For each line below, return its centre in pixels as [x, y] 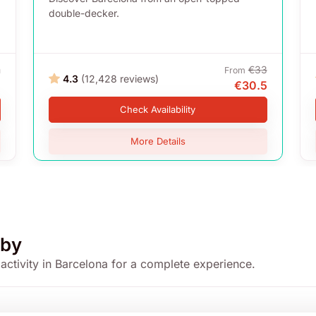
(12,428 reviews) [120, 78]
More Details [158, 141]
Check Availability [158, 110]
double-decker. [84, 13]
